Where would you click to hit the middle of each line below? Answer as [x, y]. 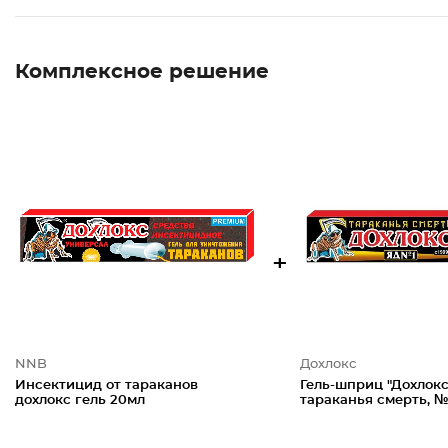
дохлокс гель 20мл [80, 400]
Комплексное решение [142, 72]
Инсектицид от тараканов [106, 385]
